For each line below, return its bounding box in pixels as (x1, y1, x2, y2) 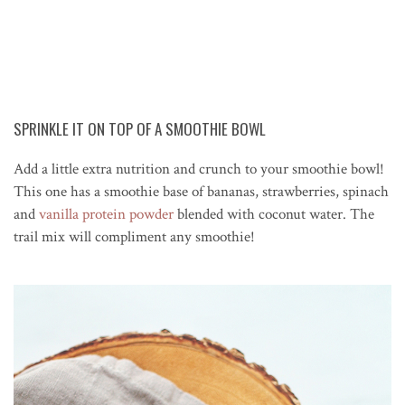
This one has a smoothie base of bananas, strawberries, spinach (14, 181, 389, 202)
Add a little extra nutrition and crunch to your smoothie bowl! (14, 158, 384, 179)
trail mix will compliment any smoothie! (14, 226, 255, 247)
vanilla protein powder (39, 203, 174, 224)
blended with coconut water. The (174, 203, 374, 224)
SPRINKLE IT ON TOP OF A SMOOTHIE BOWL (14, 117, 266, 140)
